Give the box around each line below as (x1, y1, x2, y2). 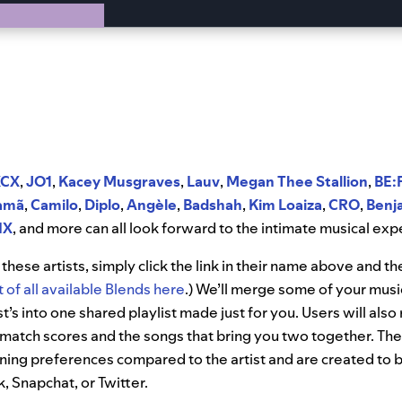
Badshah (183, 195, 242, 215)
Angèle (127, 195, 177, 215)
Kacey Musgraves (58, 171, 180, 192)
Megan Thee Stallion (226, 171, 368, 192)
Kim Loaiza (249, 195, 322, 215)
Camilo (31, 195, 78, 215)
